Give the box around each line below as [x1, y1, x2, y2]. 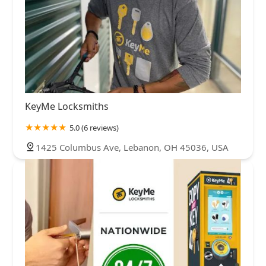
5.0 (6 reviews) [69, 122, 119, 133]
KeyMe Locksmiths [25, 100, 109, 113]
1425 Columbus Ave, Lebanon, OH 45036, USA [36, 141, 229, 153]
